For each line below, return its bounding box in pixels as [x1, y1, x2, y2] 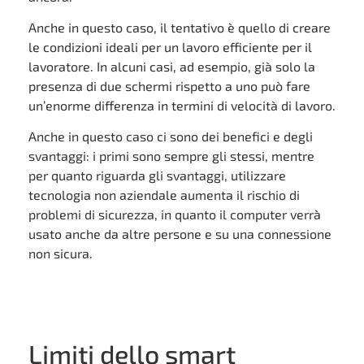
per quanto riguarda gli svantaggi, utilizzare [28, 167, 286, 184]
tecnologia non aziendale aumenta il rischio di [28, 187, 300, 203]
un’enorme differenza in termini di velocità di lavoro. [28, 97, 336, 114]
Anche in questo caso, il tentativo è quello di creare [28, 19, 331, 36]
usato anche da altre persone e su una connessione [28, 226, 331, 242]
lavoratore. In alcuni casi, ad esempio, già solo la [28, 58, 315, 75]
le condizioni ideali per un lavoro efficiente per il [28, 39, 312, 55]
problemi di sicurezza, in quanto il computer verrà [28, 206, 321, 223]
